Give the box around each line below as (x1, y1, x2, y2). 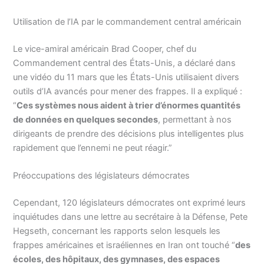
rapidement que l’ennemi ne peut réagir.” (13, 142, 173, 153)
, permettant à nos (158, 114, 232, 125)
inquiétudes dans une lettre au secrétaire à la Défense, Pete (13, 211, 248, 222)
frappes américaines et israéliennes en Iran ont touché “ (13, 239, 236, 250)
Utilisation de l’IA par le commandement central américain (13, 16, 242, 27)
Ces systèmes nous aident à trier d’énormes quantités (16, 100, 241, 111)
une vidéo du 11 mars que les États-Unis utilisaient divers (13, 71, 240, 82)
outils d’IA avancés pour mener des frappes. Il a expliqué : (13, 85, 243, 97)
